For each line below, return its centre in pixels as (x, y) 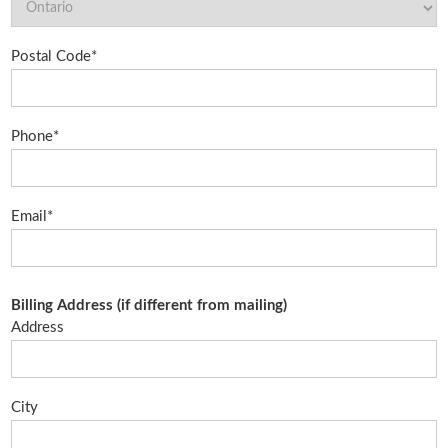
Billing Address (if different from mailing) (149, 305)
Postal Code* (54, 56)
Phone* (35, 136)
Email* (32, 216)
